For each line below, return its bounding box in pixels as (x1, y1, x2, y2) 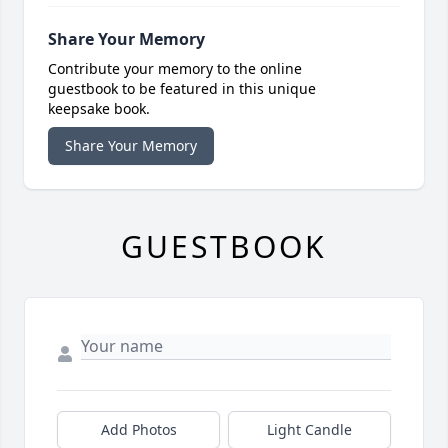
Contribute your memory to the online (48, 58, 302, 78)
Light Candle (267, 419, 352, 439)
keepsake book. (48, 98, 150, 118)
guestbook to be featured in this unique (48, 78, 316, 98)
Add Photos (100, 419, 177, 439)
